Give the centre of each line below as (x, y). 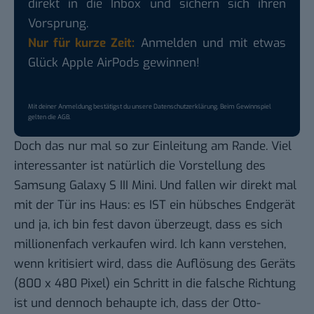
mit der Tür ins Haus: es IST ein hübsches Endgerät (155, 205)
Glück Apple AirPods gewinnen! (114, 62)
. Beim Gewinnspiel (244, 106)
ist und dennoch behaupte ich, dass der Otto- (137, 303)
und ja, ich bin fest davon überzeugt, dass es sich (148, 224)
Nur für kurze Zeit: (82, 43)
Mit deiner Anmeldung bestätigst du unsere (91, 106)
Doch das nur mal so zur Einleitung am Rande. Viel (153, 146)
